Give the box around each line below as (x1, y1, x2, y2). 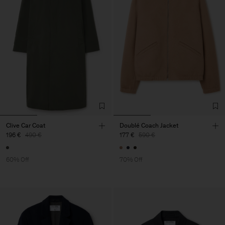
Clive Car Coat (6, 122, 45, 130)
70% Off (120, 155, 143, 163)
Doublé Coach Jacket (120, 122, 178, 130)
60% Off (6, 155, 29, 163)
